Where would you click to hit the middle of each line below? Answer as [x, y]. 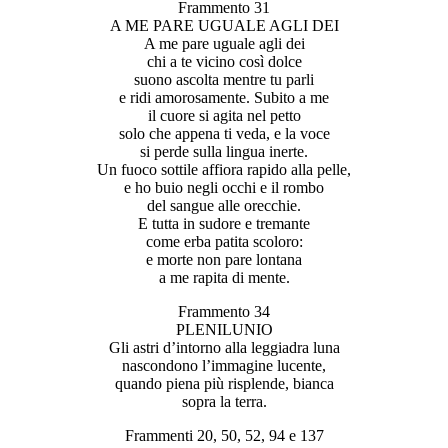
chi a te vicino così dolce [224, 61]
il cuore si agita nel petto [224, 115]
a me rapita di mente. [224, 277]
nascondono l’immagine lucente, [224, 365]
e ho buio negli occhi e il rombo [224, 187]
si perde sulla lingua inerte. [224, 151]
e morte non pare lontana [224, 259]
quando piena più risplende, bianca [224, 383]
